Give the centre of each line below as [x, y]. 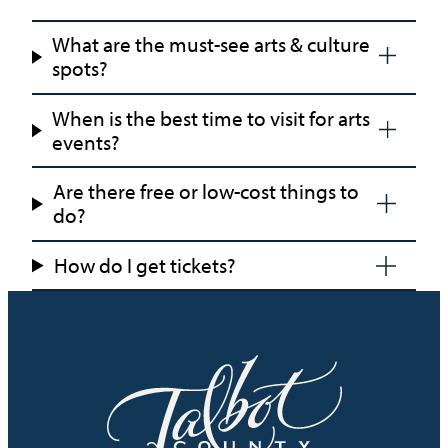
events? [85, 142]
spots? [79, 69]
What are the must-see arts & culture [210, 45]
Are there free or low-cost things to [206, 192]
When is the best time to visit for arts [210, 118]
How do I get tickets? [144, 265]
